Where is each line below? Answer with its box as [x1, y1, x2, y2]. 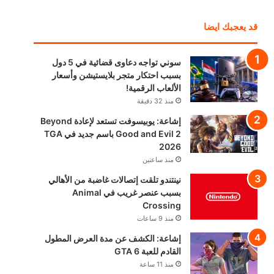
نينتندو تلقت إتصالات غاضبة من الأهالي [48, 174, 182, 185]
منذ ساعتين [143, 155, 174, 164]
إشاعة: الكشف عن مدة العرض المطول [45, 232, 182, 243]
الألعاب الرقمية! [126, 82, 182, 93]
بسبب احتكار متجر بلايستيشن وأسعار [52, 69, 182, 80]
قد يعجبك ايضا [204, 20, 258, 32]
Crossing [143, 199, 182, 210]
